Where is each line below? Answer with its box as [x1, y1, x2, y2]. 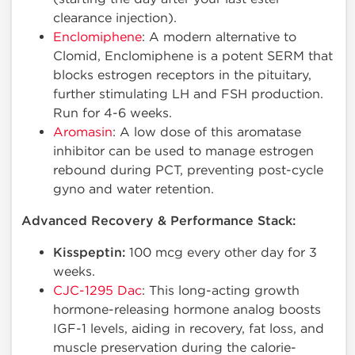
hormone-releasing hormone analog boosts [53, 302, 321, 318]
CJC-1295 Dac [53, 283, 142, 299]
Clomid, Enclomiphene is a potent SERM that [53, 48, 333, 64]
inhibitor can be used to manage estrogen [53, 143, 314, 159]
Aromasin [53, 124, 113, 140]
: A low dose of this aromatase [113, 124, 301, 140]
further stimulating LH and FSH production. [53, 86, 323, 102]
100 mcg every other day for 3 [125, 245, 317, 261]
